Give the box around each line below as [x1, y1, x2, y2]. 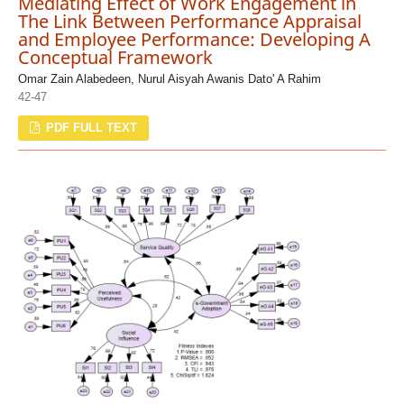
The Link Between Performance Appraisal [17, 8, 362, 33]
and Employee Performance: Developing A [17, 26, 371, 51]
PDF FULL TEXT [42, 121, 138, 135]
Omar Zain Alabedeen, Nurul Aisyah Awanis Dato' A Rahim [17, 72, 321, 87]
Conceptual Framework [17, 44, 213, 69]
